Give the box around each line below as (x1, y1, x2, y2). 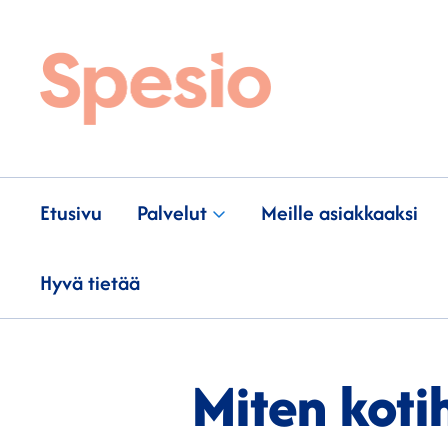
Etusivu (40, 197, 102, 227)
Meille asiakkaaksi (261, 197, 419, 227)
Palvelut (137, 197, 208, 227)
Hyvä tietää (40, 267, 140, 297)
